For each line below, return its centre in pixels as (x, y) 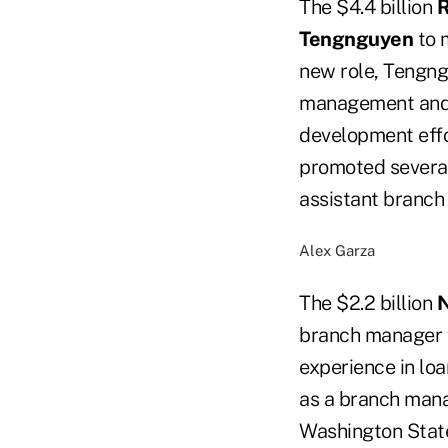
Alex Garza (337, 250)
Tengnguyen (356, 38)
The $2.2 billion (368, 302)
